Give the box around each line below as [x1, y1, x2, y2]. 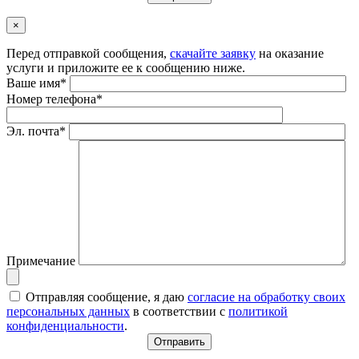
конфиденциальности [6, 319, 124, 333]
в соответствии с [130, 305, 228, 319]
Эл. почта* [6, 124, 69, 139]
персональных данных [6, 305, 130, 319]
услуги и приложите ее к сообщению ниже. [6, 61, 245, 75]
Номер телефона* [6, 92, 103, 107]
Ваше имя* [6, 76, 70, 91]
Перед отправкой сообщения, [6, 46, 170, 61]
